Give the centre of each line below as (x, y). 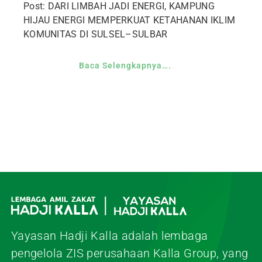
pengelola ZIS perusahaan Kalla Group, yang (130, 253)
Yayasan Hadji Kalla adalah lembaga (109, 235)
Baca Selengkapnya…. (125, 66)
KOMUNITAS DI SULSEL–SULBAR (95, 35)
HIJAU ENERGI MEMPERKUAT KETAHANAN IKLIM (129, 20)
